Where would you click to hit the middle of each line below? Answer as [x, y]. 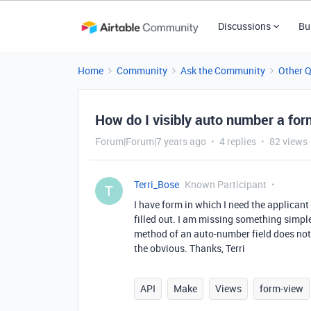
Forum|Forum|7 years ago [151, 141]
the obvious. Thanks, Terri [190, 248]
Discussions [244, 26]
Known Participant [226, 184]
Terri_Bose [157, 184]
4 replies [238, 141]
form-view [281, 288]
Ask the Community [223, 70]
